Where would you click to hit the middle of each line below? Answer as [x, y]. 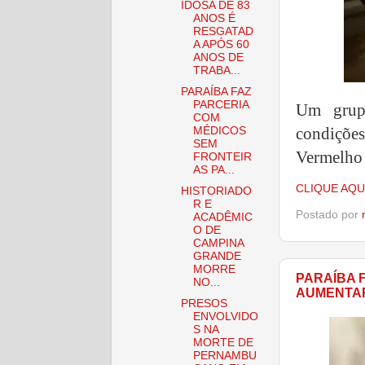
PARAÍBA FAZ [216, 91]
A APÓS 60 [221, 44]
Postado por [329, 214]
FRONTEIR [222, 156]
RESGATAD [223, 31]
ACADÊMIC [222, 217]
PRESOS [204, 303]
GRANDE [217, 256]
